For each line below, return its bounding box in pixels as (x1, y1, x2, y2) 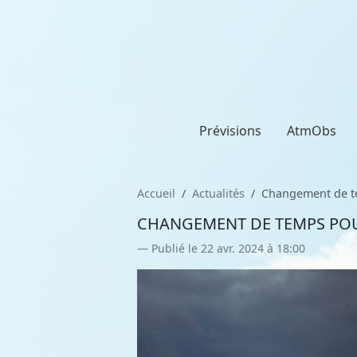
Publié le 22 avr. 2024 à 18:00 (151, 241, 305, 256)
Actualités (192, 186, 245, 201)
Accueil (137, 186, 175, 201)
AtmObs (287, 122, 336, 139)
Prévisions (199, 122, 261, 139)
